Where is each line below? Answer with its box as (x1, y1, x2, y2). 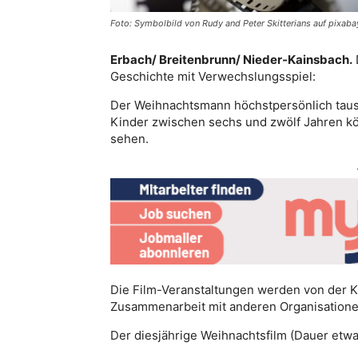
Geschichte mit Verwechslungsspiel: (110, 68, 316, 84)
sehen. (110, 130, 149, 146)
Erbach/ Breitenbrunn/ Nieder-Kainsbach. (110, 51, 352, 67)
